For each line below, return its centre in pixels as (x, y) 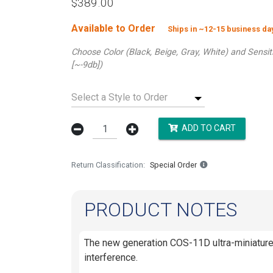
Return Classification (107, 165)
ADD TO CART (207, 128)
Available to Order (113, 28)
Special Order (173, 165)
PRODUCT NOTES (160, 209)
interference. (111, 257)
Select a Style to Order (119, 97)
